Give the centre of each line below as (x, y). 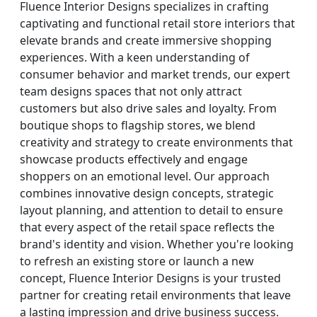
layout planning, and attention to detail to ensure (151, 211)
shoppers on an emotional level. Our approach (145, 177)
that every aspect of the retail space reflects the (147, 227)
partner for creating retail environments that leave (155, 295)
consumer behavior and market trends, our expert (155, 75)
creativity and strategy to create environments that (156, 143)
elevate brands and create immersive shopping (146, 41)
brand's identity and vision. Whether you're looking (157, 244)
